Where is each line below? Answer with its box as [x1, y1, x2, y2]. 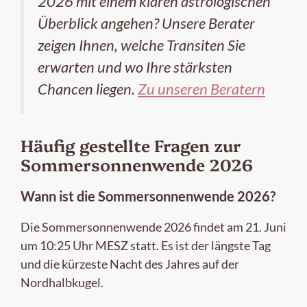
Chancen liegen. [38, 79, 138, 98]
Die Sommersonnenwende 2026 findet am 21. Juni [21, 219, 286, 235]
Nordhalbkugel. [21, 275, 103, 291]
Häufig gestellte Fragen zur [21, 134, 241, 157]
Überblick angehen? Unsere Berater [38, 14, 255, 32]
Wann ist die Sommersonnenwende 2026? [21, 188, 275, 205]
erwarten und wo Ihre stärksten [38, 58, 232, 76]
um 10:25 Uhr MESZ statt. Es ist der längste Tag [21, 238, 271, 254]
